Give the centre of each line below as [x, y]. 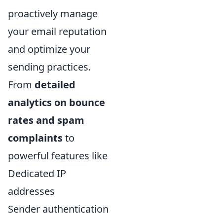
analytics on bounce [56, 103]
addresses [31, 191]
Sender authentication [58, 209]
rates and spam [46, 120]
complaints [35, 138]
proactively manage [53, 14]
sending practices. [49, 67]
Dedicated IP [37, 174]
